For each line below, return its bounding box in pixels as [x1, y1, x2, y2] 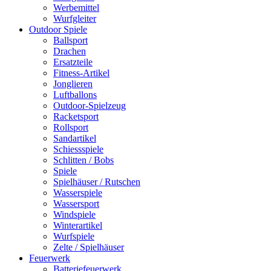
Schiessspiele [53, 144, 103, 154]
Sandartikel [53, 133, 96, 143]
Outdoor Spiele [29, 24, 87, 34]
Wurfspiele [53, 231, 94, 241]
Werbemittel [53, 2, 99, 13]
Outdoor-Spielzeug [53, 100, 126, 111]
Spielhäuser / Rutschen [53, 177, 140, 187]
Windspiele [53, 209, 96, 220]
